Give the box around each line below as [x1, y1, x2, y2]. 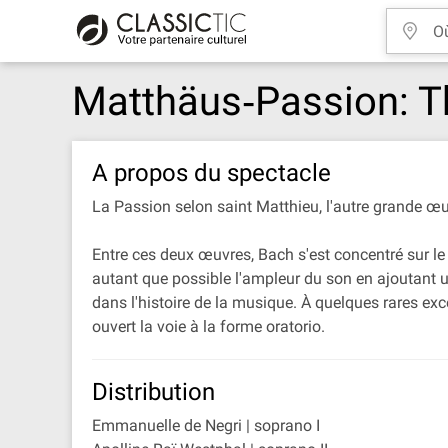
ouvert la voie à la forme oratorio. [92, 317, 325, 336]
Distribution [92, 378, 215, 406]
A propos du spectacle [92, 159, 331, 187]
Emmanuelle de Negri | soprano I [92, 416, 320, 435]
